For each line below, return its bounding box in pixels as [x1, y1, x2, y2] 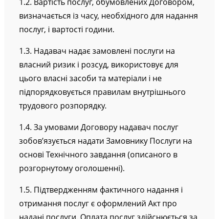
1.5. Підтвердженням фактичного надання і [19, 184, 183, 196]
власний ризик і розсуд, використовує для [19, 59, 178, 70]
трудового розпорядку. [19, 100, 107, 111]
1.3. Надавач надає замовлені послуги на [19, 45, 175, 57]
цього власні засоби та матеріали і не [19, 73, 162, 84]
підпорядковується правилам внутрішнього [19, 87, 186, 98]
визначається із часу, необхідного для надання [19, 10, 198, 22]
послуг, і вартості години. [19, 24, 114, 35]
